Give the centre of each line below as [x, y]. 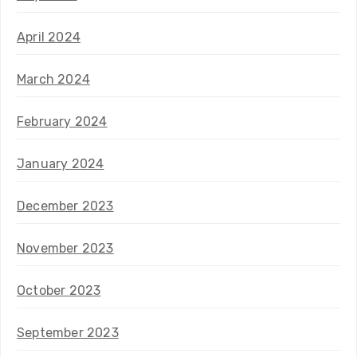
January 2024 [61, 163]
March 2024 [53, 79]
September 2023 [68, 332]
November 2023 [65, 248]
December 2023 [65, 206]
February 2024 [62, 121]
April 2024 [49, 37]
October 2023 [59, 290]
